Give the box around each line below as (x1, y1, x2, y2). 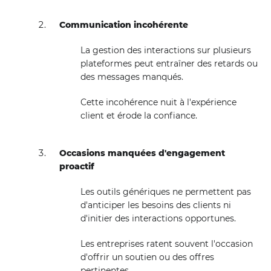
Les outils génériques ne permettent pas (80, 186, 251, 197)
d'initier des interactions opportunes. (80, 213, 236, 224)
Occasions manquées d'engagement (59, 148, 226, 158)
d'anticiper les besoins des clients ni (80, 200, 231, 211)
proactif (59, 161, 95, 172)
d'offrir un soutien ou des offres (80, 252, 214, 263)
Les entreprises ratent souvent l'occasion (80, 238, 253, 249)
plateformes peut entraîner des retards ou (80, 58, 258, 69)
